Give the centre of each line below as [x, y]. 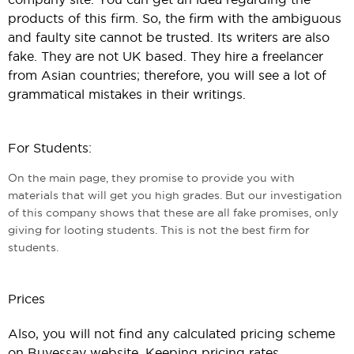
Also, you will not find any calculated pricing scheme [171, 333]
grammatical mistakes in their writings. [127, 94]
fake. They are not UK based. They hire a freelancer [166, 56]
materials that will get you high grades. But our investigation [175, 195]
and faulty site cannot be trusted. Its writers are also [169, 37]
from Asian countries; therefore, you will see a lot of [167, 75]
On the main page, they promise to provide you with [151, 178]
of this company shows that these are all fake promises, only [173, 213]
